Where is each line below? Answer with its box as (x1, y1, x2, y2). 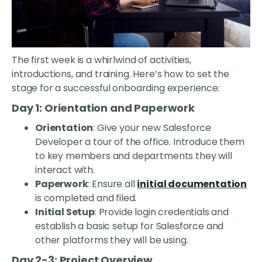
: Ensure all (88, 177, 137, 191)
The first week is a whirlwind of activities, (12, 53, 191, 67)
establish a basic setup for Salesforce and (35, 219, 224, 233)
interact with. (35, 163, 95, 177)
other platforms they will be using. (35, 233, 188, 247)
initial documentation (137, 177, 247, 191)
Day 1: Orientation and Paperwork (12, 101, 195, 116)
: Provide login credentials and (94, 205, 229, 219)
